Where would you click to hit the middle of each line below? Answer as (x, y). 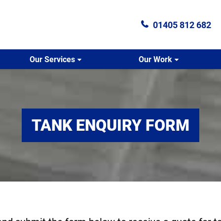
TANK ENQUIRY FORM (110, 125)
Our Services (53, 59)
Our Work (155, 59)
